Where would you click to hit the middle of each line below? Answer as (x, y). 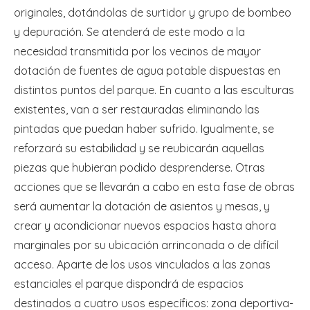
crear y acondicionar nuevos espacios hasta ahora (145, 226)
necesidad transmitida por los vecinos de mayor (137, 52)
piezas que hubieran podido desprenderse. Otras (139, 168)
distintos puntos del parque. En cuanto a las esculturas (154, 90)
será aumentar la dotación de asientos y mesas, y (142, 207)
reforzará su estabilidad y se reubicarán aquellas (139, 148)
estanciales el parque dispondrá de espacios (129, 284)
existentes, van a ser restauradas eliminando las (137, 110)
